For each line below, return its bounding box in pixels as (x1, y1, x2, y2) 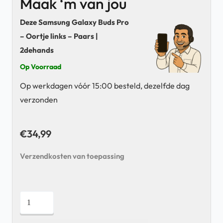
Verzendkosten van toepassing (20, 151, 124, 161)
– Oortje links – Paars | (20, 31, 98, 41)
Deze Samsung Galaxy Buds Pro (20, 17, 129, 27)
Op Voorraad (20, 62, 61, 71)
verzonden (20, 94, 58, 105)
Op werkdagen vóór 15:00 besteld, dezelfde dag (20, 80, 190, 91)
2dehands (20, 45, 54, 55)
